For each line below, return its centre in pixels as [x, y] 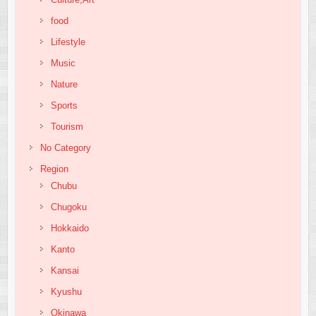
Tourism [67, 126]
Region [54, 169]
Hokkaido [69, 228]
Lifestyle [68, 42]
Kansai [65, 270]
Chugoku [68, 207]
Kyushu [66, 291]
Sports [64, 105]
